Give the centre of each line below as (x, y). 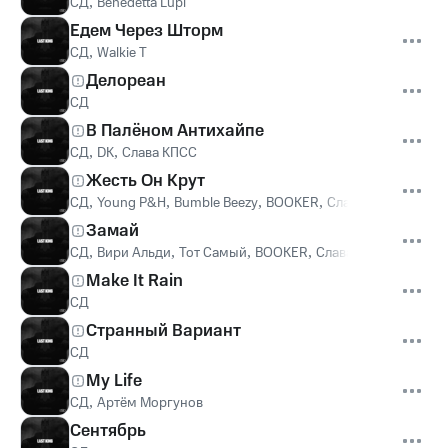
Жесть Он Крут (145, 181)
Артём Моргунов (150, 403)
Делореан (126, 81)
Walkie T (122, 53)
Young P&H (131, 203)
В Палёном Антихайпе (175, 131)
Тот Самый (213, 253)
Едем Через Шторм (146, 31)
